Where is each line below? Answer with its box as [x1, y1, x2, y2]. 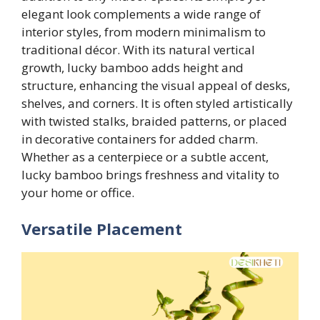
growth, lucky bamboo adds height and [21, 59, 244, 76]
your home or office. [21, 184, 134, 201]
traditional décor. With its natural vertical [21, 41, 255, 58]
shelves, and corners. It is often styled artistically [21, 94, 293, 111]
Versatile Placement [21, 218, 182, 240]
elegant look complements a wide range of [21, 5, 261, 22]
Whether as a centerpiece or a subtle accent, [21, 148, 269, 165]
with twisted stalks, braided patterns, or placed [21, 112, 287, 129]
